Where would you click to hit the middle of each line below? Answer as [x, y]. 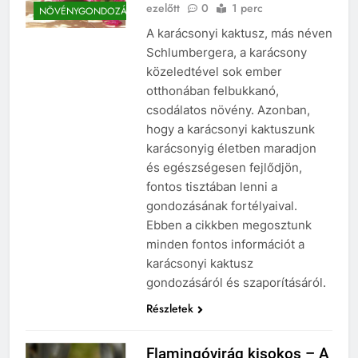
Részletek [169, 308]
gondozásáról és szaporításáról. [236, 282]
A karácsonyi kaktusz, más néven [239, 33]
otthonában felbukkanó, [212, 90]
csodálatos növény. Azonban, [228, 109]
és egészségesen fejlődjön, [224, 167]
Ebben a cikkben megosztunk [229, 225]
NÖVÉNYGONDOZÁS [86, 12]
